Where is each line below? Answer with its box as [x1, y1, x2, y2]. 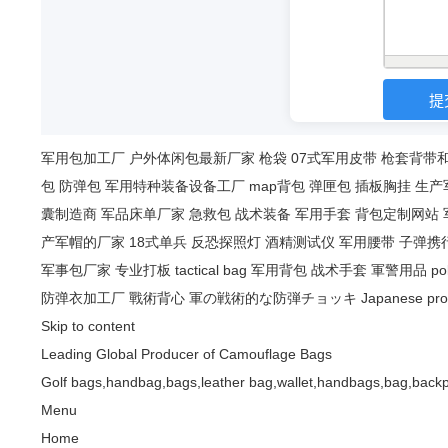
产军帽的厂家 [41, 234, 125, 251]
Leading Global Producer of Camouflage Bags [41, 346, 332, 363]
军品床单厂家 [101, 206, 185, 223]
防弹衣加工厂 [41, 290, 125, 307]
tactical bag [175, 262, 247, 279]
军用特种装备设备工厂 [105, 178, 245, 195]
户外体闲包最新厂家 [129, 150, 255, 167]
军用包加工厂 [41, 150, 125, 167]
